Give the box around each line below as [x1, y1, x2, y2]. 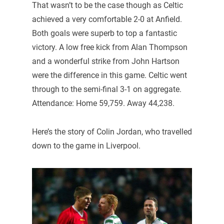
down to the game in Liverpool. [31, 141, 140, 151]
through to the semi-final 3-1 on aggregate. [31, 84, 181, 94]
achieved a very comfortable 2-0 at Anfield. [31, 14, 182, 24]
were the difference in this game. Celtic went [31, 70, 187, 80]
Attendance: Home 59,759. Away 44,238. [31, 98, 174, 108]
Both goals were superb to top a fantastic [31, 28, 177, 38]
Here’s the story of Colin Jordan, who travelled [31, 127, 192, 137]
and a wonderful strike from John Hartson [31, 56, 179, 66]
